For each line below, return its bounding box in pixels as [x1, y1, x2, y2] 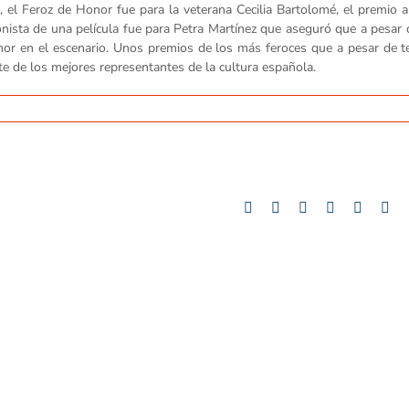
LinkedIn [307, 199, 360, 215]
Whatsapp [334, 199, 392, 215]
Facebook [252, 199, 309, 215]
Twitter [279, 199, 320, 215]
